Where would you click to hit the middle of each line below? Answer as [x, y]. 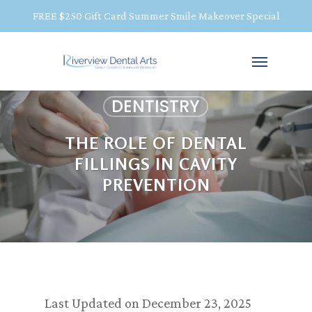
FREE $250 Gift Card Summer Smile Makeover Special [156, 16]
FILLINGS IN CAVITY [156, 164]
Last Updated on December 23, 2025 [148, 303]
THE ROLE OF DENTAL [156, 143]
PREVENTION [156, 185]
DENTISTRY [156, 106]
